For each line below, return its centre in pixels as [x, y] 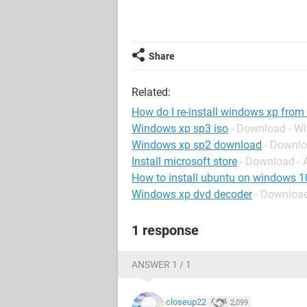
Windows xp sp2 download [197, 145]
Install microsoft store [184, 161]
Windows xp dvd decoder [192, 194]
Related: [151, 92]
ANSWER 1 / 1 [161, 265]
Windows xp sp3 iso [180, 128]
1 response [165, 230]
